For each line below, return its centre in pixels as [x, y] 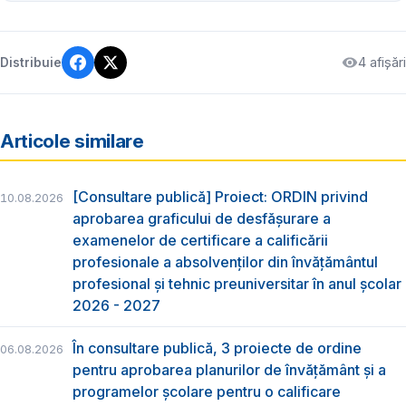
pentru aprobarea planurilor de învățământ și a [229, 370]
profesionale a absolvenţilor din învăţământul [225, 261]
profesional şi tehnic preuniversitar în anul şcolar [237, 283]
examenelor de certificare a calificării [200, 240]
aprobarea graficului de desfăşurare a [202, 218]
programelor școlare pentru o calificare [207, 392]
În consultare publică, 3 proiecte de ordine [217, 348]
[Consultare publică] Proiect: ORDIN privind [220, 196]
